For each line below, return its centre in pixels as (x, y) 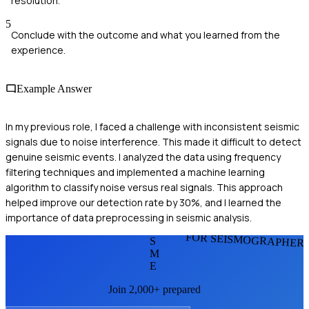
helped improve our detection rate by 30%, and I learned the (143, 202)
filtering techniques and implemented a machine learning (135, 172)
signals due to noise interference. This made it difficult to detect (153, 141)
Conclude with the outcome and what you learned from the (146, 35)
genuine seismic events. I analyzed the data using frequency (143, 157)
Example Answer (54, 88)
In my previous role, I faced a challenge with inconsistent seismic (152, 126)
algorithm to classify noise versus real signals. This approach (144, 187)
